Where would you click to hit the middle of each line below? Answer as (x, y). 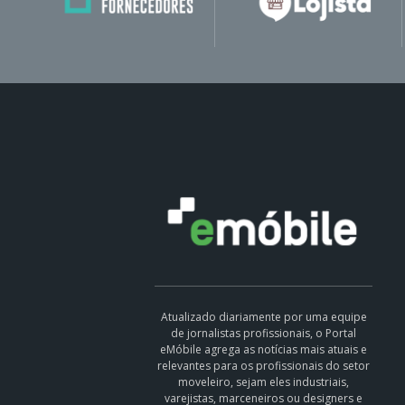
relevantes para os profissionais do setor (264, 366)
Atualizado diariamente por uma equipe (264, 317)
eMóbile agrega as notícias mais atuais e (264, 350)
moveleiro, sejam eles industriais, (264, 382)
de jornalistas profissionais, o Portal (264, 334)
